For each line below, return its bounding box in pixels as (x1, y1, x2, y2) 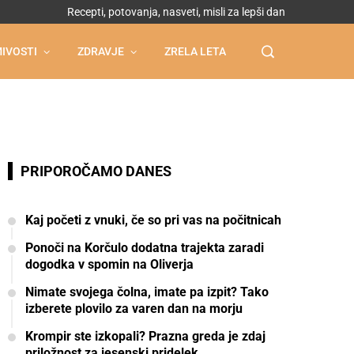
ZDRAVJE (77, 45, 124, 58)
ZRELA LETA (164, 45, 226, 58)
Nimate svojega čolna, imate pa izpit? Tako (25, 284, 269, 299)
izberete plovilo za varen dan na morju (25, 301, 243, 316)
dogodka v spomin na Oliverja (25, 257, 194, 272)
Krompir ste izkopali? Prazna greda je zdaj (25, 329, 265, 344)
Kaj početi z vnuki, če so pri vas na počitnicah (25, 213, 281, 228)
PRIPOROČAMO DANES (21, 163, 171, 179)
